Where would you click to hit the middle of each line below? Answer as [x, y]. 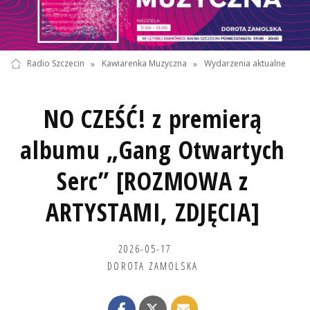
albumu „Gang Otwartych [153, 149]
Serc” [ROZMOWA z [153, 181]
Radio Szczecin [55, 64]
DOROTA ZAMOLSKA [153, 265]
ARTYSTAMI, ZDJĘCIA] [153, 212]
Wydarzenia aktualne [245, 64]
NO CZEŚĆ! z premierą [153, 118]
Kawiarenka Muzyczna [144, 64]
